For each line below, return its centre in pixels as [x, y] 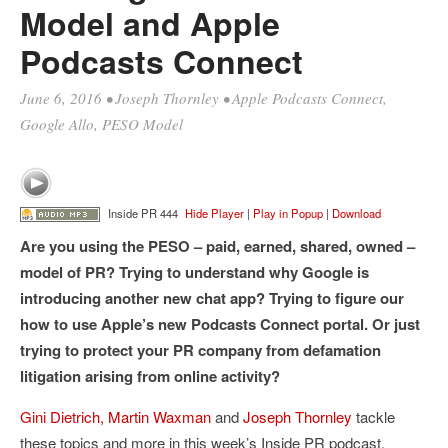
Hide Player [214, 212]
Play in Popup [288, 212]
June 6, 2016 [61, 98]
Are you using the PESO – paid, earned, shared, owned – [217, 246]
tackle [375, 417]
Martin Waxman [159, 417]
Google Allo [57, 124]
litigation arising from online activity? [150, 376]
